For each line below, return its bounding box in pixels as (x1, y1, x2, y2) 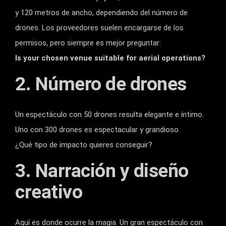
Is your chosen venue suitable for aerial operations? (15, 53, 205, 63)
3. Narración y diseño (15, 159, 189, 182)
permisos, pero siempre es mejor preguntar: (15, 38, 161, 47)
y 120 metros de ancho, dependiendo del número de (15, 8, 188, 17)
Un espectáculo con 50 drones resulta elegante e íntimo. (15, 109, 204, 119)
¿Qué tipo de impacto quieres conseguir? (15, 140, 152, 149)
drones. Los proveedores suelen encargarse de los (15, 23, 184, 32)
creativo (15, 180, 82, 203)
